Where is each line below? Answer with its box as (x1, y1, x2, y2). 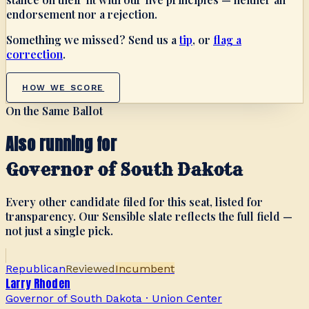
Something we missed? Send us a (6, 32, 177, 47)
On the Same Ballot (6, 103, 103, 118)
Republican (6, 262, 66, 276)
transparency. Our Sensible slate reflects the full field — (6, 209, 292, 224)
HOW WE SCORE (22, 82, 105, 92)
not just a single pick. (6, 223, 113, 239)
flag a (213, 32, 241, 47)
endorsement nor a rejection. (6, 6, 157, 21)
